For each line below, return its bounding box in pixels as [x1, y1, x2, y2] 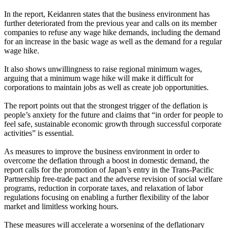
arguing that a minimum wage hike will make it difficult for [4, 74, 193, 83]
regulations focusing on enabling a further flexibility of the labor [4, 193, 209, 202]
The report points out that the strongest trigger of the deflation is [4, 101, 208, 110]
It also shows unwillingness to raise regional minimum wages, [4, 65, 202, 74]
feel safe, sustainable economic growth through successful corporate [4, 120, 221, 129]
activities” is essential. [4, 129, 74, 138]
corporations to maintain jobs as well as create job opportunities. [4, 83, 209, 92]
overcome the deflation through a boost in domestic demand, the [4, 156, 209, 165]
